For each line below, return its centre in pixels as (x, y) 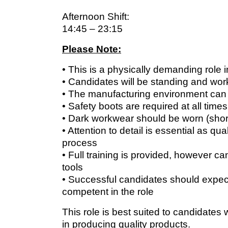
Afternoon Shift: (96, 16)
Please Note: (92, 49)
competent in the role (108, 191)
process (80, 142)
